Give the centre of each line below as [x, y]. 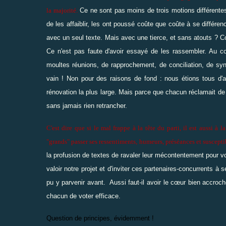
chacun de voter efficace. [83, 196]
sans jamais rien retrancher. [87, 105]
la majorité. [62, 10]
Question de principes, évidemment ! [100, 218]
